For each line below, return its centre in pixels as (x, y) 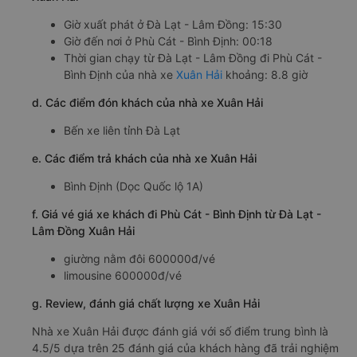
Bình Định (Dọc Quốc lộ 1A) (133, 186)
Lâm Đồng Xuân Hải (83, 230)
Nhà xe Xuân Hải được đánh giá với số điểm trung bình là (180, 331)
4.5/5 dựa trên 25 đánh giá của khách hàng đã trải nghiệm (185, 347)
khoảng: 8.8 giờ (265, 74)
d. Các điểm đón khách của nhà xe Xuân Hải (147, 102)
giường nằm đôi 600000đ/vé (139, 258)
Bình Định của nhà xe (120, 74)
